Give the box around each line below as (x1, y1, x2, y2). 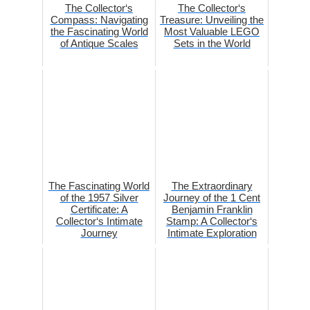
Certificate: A (70, 203, 128, 216)
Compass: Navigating (50, 14, 148, 26)
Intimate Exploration (167, 227, 257, 239)
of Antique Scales (60, 37, 138, 50)
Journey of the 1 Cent (163, 192, 260, 204)
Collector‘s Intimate (55, 215, 143, 228)
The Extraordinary (171, 180, 253, 192)
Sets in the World (173, 37, 250, 50)
